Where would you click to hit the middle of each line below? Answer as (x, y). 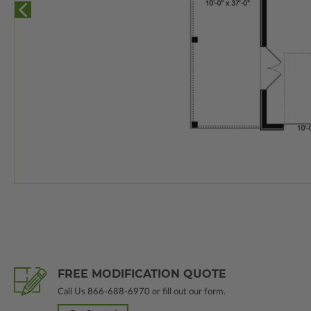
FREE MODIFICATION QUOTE (142, 274)
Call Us (73, 292)
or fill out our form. (188, 292)
